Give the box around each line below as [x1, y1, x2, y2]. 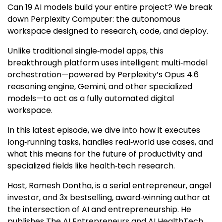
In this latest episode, [7, 124, 89, 136]
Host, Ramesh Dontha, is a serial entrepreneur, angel [7, 180, 211, 192]
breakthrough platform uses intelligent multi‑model [7, 57, 208, 69]
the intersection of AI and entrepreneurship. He [7, 204, 191, 216]
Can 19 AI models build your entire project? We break [7, 1, 213, 13]
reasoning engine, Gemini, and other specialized [7, 81, 192, 93]
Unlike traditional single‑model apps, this [7, 45, 164, 57]
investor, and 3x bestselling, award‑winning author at [7, 192, 211, 204]
